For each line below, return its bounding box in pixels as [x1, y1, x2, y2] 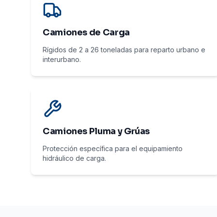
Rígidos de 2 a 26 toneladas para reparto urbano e [43, 46, 205, 54]
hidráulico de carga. [43, 154, 106, 162]
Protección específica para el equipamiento [43, 144, 183, 153]
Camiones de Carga [43, 27, 130, 38]
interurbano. [43, 55, 81, 63]
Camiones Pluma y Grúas [43, 126, 150, 137]
